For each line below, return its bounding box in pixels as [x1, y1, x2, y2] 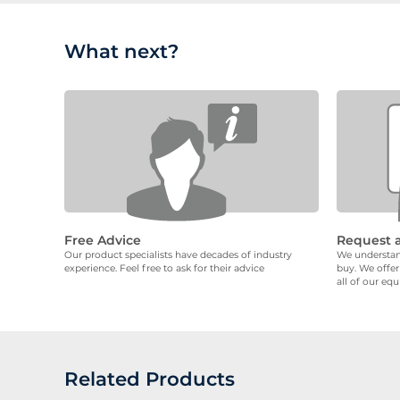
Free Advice [64, 232, 141, 249]
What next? [64, 38, 179, 62]
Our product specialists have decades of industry [64, 249, 292, 262]
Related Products [64, 367, 235, 391]
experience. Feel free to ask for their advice [64, 262, 264, 275]
